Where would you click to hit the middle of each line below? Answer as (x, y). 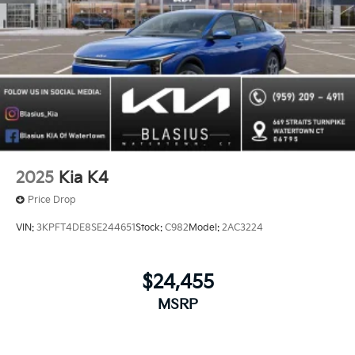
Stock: (150, 228)
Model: (205, 228)
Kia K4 (84, 178)
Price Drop (52, 200)
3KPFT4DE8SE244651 (86, 228)
